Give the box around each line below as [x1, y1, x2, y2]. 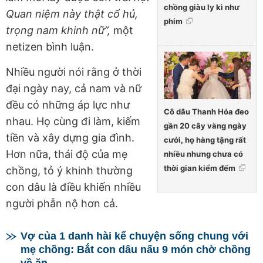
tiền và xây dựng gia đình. [6, 131, 134, 144]
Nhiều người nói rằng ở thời [6, 65, 141, 78]
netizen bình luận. [6, 40, 97, 53]
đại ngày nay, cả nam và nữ [6, 82, 141, 95]
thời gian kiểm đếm [164, 163, 235, 173]
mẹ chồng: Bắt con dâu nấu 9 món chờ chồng [21, 243, 251, 255]
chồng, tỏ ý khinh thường [6, 164, 133, 177]
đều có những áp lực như [6, 98, 130, 111]
